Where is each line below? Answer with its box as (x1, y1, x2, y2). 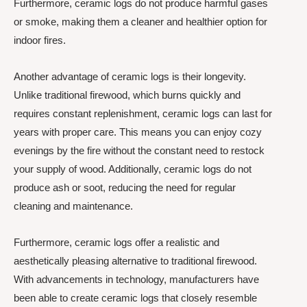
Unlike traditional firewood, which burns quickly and (14, 89, 241, 101)
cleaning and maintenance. (14, 200, 133, 212)
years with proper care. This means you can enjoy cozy (14, 126, 262, 138)
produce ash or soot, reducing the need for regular (14, 182, 236, 193)
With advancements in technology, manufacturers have (14, 273, 259, 286)
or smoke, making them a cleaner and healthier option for (14, 15, 267, 27)
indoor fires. (14, 34, 66, 46)
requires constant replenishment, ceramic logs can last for (14, 108, 272, 119)
